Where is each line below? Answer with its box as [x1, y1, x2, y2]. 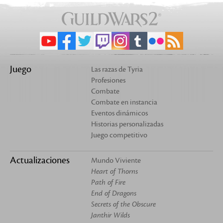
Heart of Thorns [91, 167, 138, 176]
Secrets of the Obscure [91, 200, 156, 209]
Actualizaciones [10, 154, 70, 166]
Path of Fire [91, 178, 126, 187]
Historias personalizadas [91, 119, 164, 128]
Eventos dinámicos [91, 109, 148, 117]
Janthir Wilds [91, 211, 130, 220]
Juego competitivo [91, 130, 148, 139]
